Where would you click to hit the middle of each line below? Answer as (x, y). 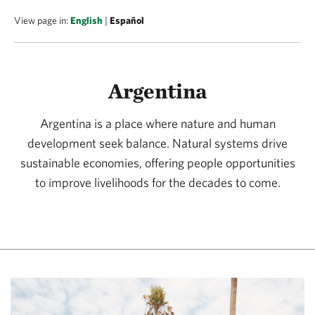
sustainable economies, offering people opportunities (157, 163)
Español (127, 20)
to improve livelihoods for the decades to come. (157, 183)
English (86, 20)
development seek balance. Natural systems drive (157, 143)
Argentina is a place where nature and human (157, 124)
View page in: (42, 20)
